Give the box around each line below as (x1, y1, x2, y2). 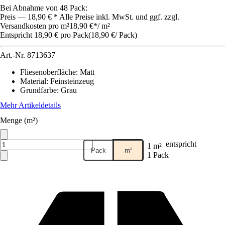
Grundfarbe (20, 86, 57, 94)
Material (20, 77, 46, 85)
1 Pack (147, 151, 169, 159)
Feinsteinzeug (50, 77, 94, 85)
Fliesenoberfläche (20, 68, 76, 76)
